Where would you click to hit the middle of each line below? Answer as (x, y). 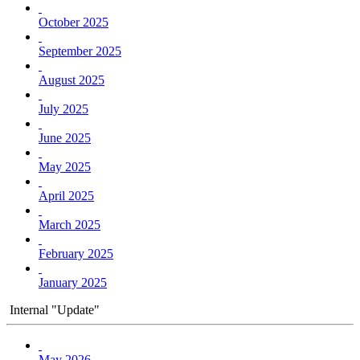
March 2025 (70, 224)
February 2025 (76, 253)
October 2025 (74, 22)
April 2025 (66, 195)
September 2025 (80, 51)
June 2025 (65, 137)
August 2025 (72, 80)
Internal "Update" (53, 309)
